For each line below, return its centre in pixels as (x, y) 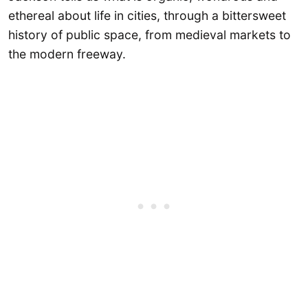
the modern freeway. (67, 54)
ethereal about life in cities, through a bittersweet (147, 16)
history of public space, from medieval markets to (150, 35)
